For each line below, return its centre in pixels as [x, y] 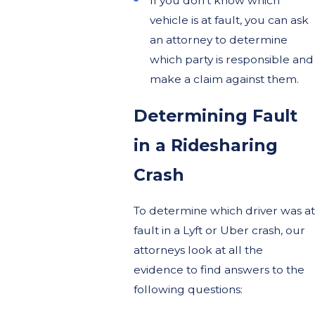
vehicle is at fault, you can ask [229, 20]
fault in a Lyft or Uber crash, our [219, 230]
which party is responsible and [231, 59]
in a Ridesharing [205, 145]
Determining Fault [215, 115]
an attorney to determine [218, 39]
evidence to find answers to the [219, 269]
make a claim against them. [224, 79]
